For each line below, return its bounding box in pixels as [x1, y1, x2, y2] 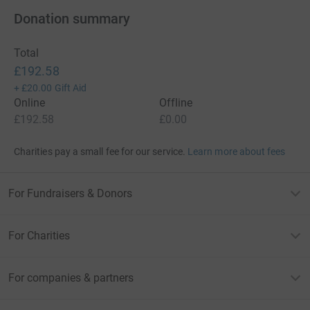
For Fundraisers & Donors [8, 187, 132, 201]
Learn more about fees [188, 146, 286, 158]
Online [14, 96, 46, 110]
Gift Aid [54, 82, 87, 94]
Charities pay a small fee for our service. [14, 146, 185, 158]
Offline [159, 96, 193, 110]
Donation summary [14, 10, 130, 28]
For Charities [8, 229, 70, 243]
